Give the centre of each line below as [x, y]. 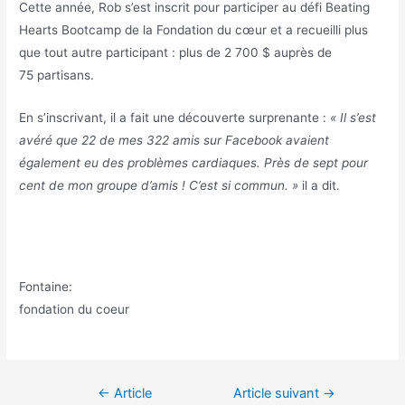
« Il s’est [353, 118]
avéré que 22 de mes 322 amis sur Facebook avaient [174, 141]
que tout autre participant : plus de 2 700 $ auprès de [176, 53]
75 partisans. [57, 75]
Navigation [78, 388]
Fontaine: [46, 287]
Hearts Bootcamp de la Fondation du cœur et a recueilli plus [194, 30]
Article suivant [278, 394]
